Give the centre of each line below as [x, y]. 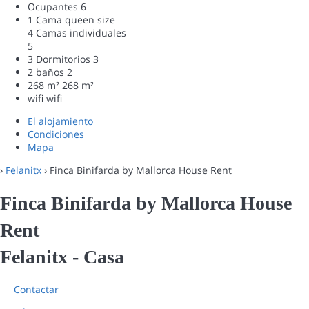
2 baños [46, 72]
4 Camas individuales [77, 32]
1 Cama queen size [71, 19]
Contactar [36, 290]
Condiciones [56, 134]
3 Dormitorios [59, 59]
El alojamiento [60, 121]
